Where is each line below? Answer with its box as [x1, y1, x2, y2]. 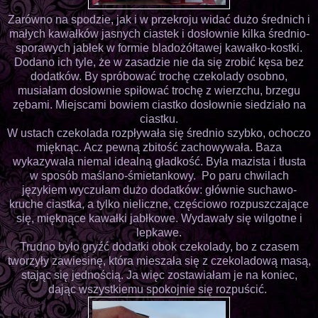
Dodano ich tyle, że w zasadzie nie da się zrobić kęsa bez [14, 55, 304, 68]
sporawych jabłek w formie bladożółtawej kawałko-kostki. [16, 41, 302, 54]
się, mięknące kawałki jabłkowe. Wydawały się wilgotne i [16, 212, 302, 224]
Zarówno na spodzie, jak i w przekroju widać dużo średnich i [8, 13, 310, 26]
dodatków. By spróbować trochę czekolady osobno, [31, 70, 287, 82]
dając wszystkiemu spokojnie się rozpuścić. [48, 283, 270, 295]
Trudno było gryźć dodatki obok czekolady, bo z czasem [19, 240, 299, 253]
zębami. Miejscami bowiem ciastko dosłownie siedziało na [12, 98, 306, 111]
